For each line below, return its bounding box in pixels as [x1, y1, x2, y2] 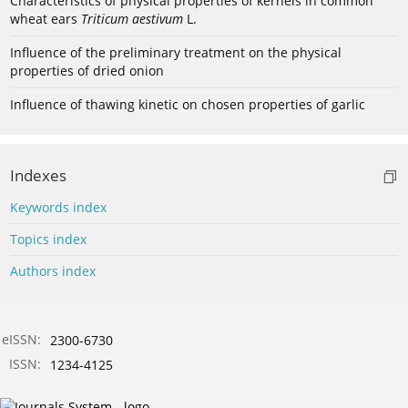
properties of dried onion [10, 62, 164, 80]
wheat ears [10, 10, 81, 28]
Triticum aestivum [81, 10, 183, 28]
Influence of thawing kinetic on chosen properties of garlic [10, 96, 365, 114]
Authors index [10, 262, 96, 280]
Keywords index [10, 199, 107, 217]
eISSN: [2, 331, 41, 349]
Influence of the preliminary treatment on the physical [10, 44, 342, 62]
